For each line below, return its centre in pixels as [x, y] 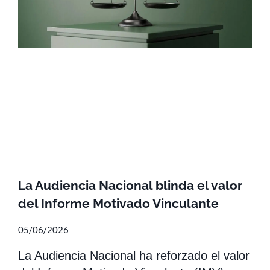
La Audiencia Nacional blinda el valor [130, 186]
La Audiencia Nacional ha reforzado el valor [134, 256]
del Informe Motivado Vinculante [118, 204]
